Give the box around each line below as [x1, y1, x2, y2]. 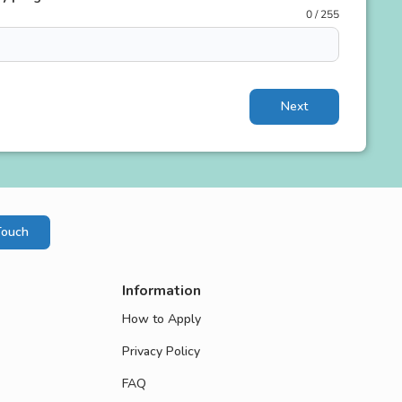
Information [122, 281, 201, 301]
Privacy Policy [122, 343, 200, 360]
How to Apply [122, 310, 201, 328]
